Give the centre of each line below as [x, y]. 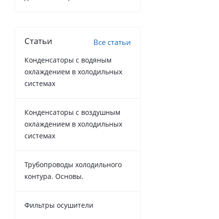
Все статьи [112, 42]
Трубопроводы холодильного [73, 164]
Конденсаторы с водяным [68, 60]
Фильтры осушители [59, 205]
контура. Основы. [54, 176]
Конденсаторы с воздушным [72, 112]
